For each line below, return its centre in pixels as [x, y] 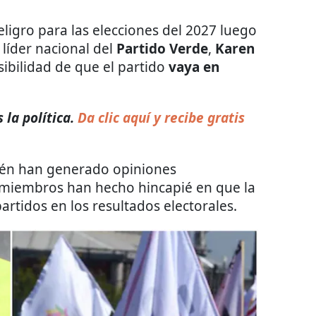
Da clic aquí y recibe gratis [159, 117]
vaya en [194, 67]
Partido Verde [162, 48]
